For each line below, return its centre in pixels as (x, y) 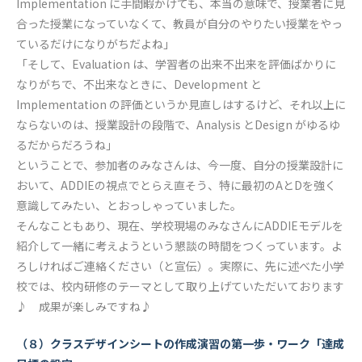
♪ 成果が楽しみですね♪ (84, 307)
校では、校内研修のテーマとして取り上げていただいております (180, 286)
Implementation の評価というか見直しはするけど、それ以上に (181, 105)
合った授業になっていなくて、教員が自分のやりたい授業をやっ (179, 24)
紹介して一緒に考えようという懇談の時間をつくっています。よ (179, 246)
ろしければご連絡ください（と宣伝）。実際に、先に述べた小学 (180, 266)
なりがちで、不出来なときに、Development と (139, 84)
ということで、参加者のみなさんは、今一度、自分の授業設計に (180, 165)
